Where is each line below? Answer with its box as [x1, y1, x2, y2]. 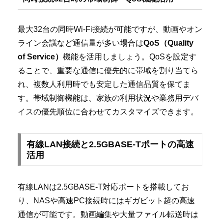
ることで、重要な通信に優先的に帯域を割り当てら [18, 66, 198, 75]
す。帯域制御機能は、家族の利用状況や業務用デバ [18, 93, 198, 102]
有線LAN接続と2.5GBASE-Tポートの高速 [26, 139, 194, 149]
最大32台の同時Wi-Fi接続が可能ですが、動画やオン [18, 25, 202, 33]
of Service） [18, 52, 63, 61]
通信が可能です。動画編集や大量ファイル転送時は [18, 210, 198, 219]
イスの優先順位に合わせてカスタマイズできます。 [18, 107, 198, 116]
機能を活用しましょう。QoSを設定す [63, 52, 196, 61]
